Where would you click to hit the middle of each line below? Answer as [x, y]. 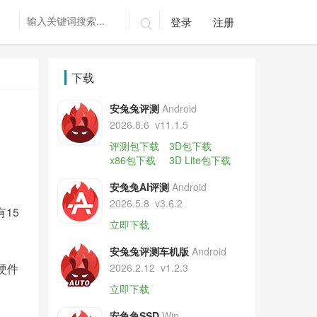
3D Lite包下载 [200, 160]
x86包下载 [132, 160]
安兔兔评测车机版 [149, 251]
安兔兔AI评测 [139, 187]
